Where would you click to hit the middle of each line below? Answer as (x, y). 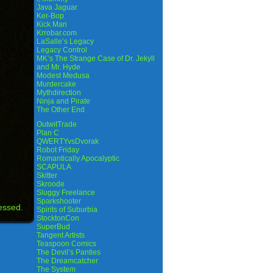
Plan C (48, 133)
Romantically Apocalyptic (78, 158)
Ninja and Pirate (63, 101)
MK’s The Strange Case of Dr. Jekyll (96, 58)
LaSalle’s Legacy (65, 41)
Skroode (51, 184)
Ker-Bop (50, 16)
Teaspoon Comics (66, 244)
